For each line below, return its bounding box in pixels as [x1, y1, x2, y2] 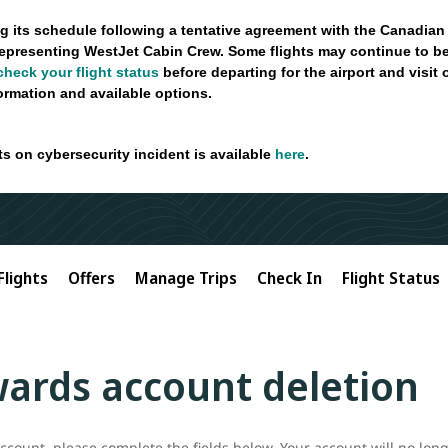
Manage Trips [135, 266, 237, 289]
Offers [68, 266, 115, 289]
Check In [257, 266, 322, 289]
